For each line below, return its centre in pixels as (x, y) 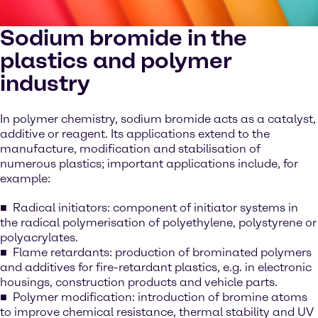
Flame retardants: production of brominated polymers (162, 252)
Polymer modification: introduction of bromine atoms (160, 297)
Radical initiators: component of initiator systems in (155, 208)
